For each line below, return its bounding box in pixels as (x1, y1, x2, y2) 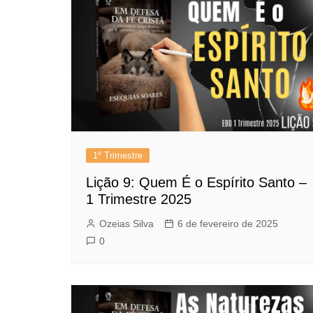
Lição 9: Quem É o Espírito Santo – (86, 174, 307, 190)
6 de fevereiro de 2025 (177, 217, 278, 229)
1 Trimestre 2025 (86, 191, 191, 207)
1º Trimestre (93, 150, 143, 161)
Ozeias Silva (99, 217, 154, 229)
